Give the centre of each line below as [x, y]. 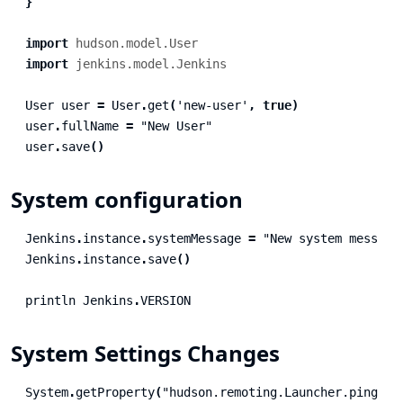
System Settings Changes [145, 354]
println [50, 300]
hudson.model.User [137, 43]
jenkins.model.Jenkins [151, 63]
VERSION [166, 300]
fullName [90, 125]
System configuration [127, 200]
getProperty [115, 392]
